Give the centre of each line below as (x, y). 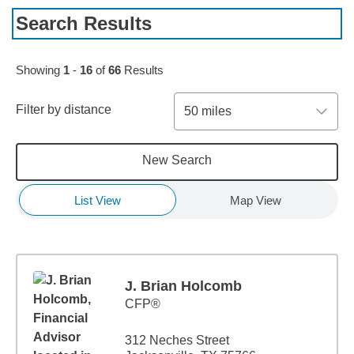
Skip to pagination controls (90, 41)
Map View (255, 200)
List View (97, 200)
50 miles (207, 111)
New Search (177, 160)
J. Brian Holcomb (183, 286)
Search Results (84, 23)
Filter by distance (64, 109)
